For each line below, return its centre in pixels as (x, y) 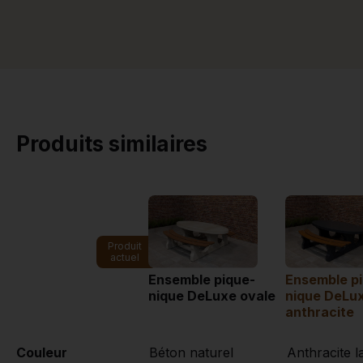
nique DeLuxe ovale (212, 296)
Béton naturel (191, 353)
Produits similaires (112, 144)
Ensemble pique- (202, 280)
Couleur (42, 353)
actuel (125, 258)
